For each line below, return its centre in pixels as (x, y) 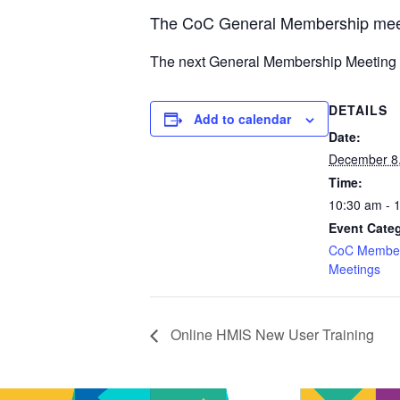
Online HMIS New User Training (271, 334)
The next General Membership (248, 61)
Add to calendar (242, 119)
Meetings (354, 269)
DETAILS (358, 110)
